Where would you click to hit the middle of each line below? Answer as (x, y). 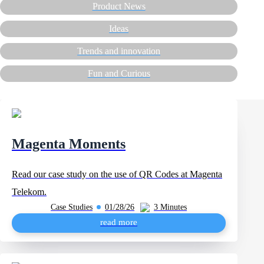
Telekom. (29, 192)
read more (119, 222)
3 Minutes (171, 207)
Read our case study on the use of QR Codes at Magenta (117, 174)
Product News (119, 6)
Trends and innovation (119, 51)
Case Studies (72, 207)
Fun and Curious (119, 73)
